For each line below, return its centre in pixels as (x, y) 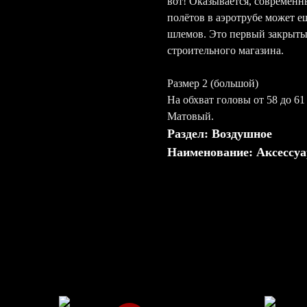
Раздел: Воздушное (220, 133)
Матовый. (191, 116)
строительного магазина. (225, 50)
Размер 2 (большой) (213, 83)
